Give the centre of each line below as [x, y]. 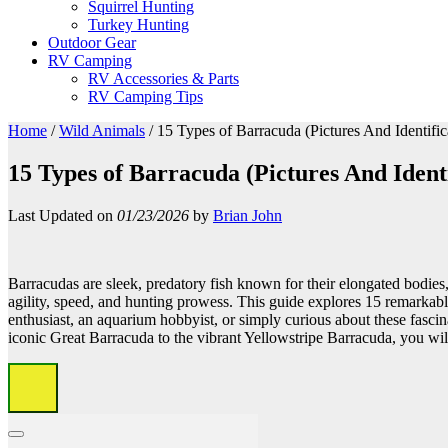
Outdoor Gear [92, 42]
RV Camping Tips [145, 96]
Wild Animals [102, 130]
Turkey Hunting [138, 24]
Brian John [247, 215]
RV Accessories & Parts [163, 78]
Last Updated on [62, 215]
